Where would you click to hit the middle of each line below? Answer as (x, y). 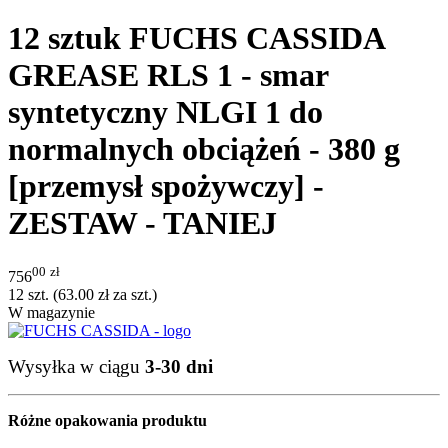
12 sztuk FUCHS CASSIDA (196, 38)
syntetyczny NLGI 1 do (165, 112)
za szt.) (133, 295)
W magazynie (51, 313)
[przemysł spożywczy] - (166, 186)
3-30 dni (179, 367)
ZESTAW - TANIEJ (142, 223)
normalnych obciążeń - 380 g (204, 149)
